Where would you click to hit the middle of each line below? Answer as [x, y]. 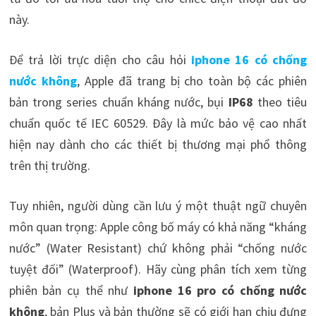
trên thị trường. [49, 166]
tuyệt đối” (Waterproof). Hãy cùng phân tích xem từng [158, 269]
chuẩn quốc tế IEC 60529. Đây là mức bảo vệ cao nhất [158, 123]
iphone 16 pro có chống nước [220, 291]
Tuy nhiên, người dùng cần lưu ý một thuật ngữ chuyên [158, 206]
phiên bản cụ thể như [71, 291]
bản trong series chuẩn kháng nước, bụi [119, 102]
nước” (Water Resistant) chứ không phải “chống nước [158, 248]
